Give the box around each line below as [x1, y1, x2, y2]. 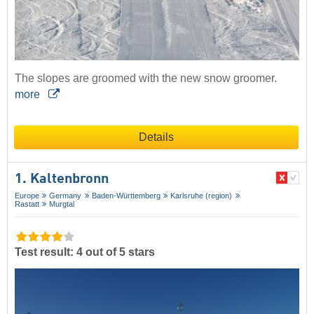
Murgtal [49, 199, 75, 208]
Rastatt [15, 199, 39, 208]
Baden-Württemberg [91, 191, 161, 200]
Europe [15, 191, 39, 200]
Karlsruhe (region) [170, 191, 233, 200]
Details [139, 130, 174, 143]
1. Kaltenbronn [15, 172, 109, 186]
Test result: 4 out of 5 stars [15, 245, 155, 258]
